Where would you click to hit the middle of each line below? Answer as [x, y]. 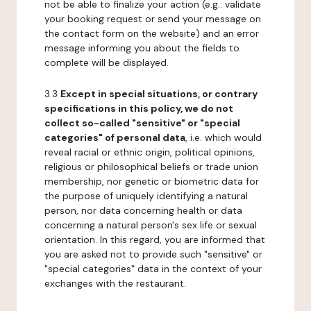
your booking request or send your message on [153, 19]
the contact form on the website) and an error [152, 33]
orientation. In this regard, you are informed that [155, 239]
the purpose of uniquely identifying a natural [146, 196]
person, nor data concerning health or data [143, 210]
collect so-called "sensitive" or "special [142, 123]
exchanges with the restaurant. [115, 283]
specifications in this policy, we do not [139, 108]
